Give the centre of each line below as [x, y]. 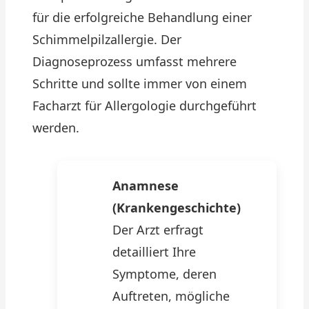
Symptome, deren [165, 274]
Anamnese [146, 186]
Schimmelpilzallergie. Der [107, 39]
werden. [56, 128]
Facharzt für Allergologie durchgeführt [144, 106]
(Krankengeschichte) [177, 208]
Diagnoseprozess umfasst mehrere [134, 61]
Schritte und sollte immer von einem [140, 83]
